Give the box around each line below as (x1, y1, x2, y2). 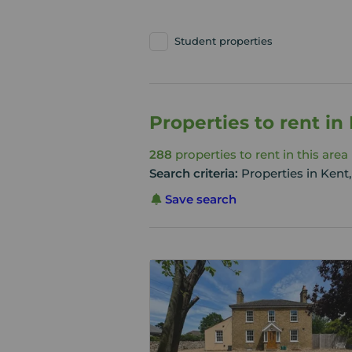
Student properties (174, 35, 273, 47)
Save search (164, 192, 236, 207)
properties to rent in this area (171, 147, 348, 162)
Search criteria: (148, 166, 241, 181)
